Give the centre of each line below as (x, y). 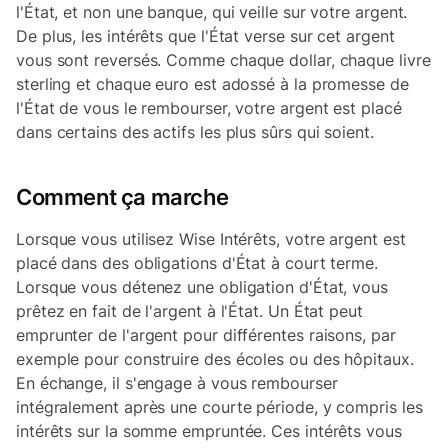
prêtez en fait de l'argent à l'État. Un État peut (189, 311)
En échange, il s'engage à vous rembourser (177, 383)
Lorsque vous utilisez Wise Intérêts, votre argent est (211, 239)
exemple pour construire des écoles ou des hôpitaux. (215, 359)
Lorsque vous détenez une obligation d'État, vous (202, 287)
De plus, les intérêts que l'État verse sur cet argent (205, 36)
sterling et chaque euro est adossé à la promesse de (212, 84)
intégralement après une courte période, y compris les (219, 407)
